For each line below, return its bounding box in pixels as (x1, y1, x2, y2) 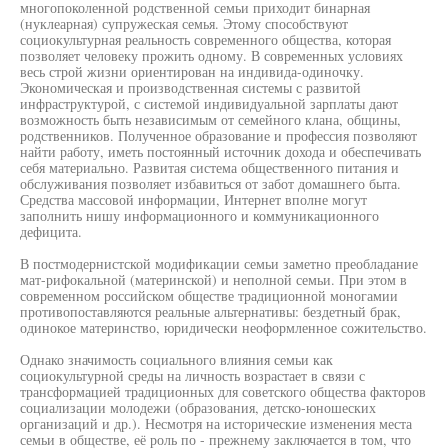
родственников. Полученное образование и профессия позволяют (20, 126, 417, 145)
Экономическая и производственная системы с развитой (20, 78, 361, 97)
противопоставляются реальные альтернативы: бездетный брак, (20, 302, 401, 321)
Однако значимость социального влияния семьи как (20, 350, 333, 369)
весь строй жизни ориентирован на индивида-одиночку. (20, 62, 364, 81)
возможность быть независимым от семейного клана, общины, (20, 110, 401, 129)
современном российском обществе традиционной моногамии (20, 286, 398, 305)
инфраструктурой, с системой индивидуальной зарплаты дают (20, 94, 398, 113)
